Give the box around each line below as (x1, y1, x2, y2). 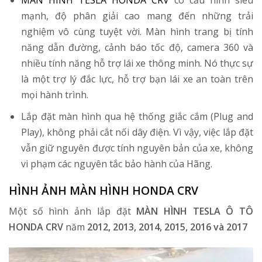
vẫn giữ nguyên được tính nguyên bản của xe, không (20, 141, 253, 154)
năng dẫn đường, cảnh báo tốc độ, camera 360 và (20, 41, 253, 54)
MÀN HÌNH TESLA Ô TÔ (136, 204, 254, 218)
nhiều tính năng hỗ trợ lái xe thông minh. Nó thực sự (20, 57, 253, 70)
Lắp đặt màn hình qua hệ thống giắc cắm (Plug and (20, 109, 253, 123)
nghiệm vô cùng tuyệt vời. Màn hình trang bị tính (20, 25, 253, 38)
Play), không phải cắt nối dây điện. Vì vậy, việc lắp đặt (20, 125, 253, 139)
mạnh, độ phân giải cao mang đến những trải (20, 9, 253, 22)
